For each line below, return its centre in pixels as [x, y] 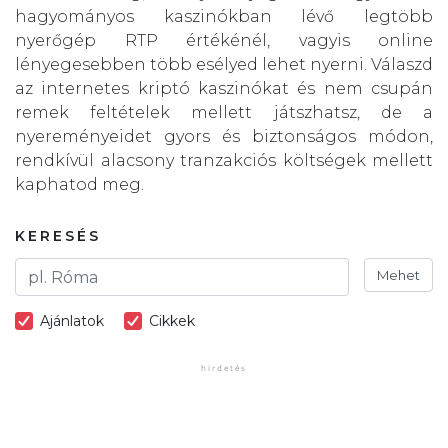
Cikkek [172, 321]
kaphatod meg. [79, 185]
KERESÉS [58, 236]
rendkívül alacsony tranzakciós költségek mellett [224, 161]
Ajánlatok [72, 321]
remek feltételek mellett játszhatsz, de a [224, 113]
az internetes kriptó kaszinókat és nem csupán [224, 89]
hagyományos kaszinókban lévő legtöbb [224, 17]
